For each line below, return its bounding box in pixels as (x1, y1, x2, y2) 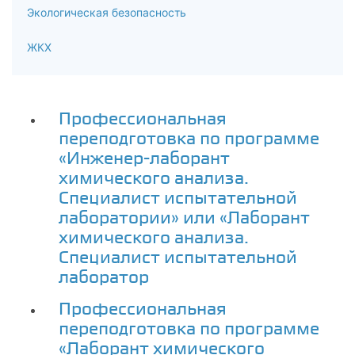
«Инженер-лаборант (59, 147, 230, 169)
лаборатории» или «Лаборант (59, 206, 310, 228)
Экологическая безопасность (27, 6, 186, 19)
